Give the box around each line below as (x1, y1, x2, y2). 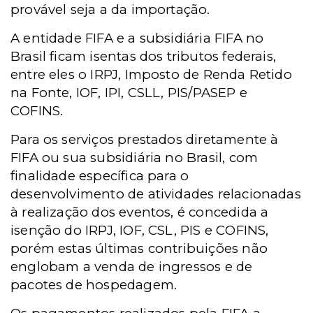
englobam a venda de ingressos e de (10, 259, 253, 275)
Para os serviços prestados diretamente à (10, 131, 279, 147)
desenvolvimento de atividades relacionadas (10, 186, 301, 202)
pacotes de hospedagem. (10, 277, 177, 293)
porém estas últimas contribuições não (10, 240, 268, 256)
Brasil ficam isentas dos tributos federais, (10, 48, 277, 64)
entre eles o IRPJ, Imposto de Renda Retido (10, 66, 292, 82)
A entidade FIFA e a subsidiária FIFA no (10, 30, 264, 46)
